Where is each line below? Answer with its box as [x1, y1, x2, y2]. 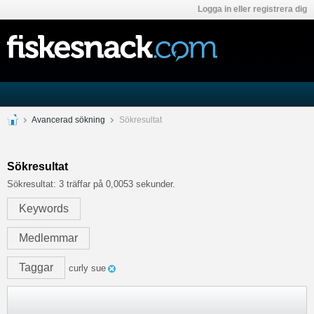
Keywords [19, 203, 69, 214]
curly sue [69, 263, 106, 273]
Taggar [19, 261, 53, 273]
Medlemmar [19, 232, 78, 244]
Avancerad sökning [32, 115, 105, 125]
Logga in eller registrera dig [198, 4, 307, 14]
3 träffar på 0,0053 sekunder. [56, 179, 175, 189]
